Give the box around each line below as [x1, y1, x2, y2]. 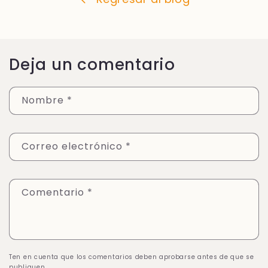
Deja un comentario [9, 53, 176, 75]
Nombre [22, 93, 67, 108]
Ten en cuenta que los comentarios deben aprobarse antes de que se [9, 252, 254, 262]
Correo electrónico [22, 139, 126, 154]
